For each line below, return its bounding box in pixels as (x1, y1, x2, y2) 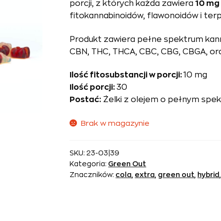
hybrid (197, 171, 220, 179)
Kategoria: (70, 160, 109, 168)
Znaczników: (70, 171, 116, 179)
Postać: (70, 96, 102, 104)
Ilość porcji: (70, 83, 117, 92)
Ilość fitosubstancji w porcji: (70, 71, 184, 79)
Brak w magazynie (81, 119, 150, 127)
